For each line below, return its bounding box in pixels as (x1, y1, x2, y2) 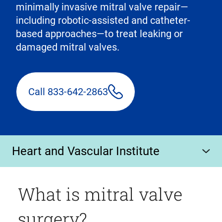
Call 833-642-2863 (28, 85, 108, 98)
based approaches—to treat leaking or (16, 28, 183, 40)
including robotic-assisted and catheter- (16, 14, 190, 26)
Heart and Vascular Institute (12, 144, 160, 158)
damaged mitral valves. (16, 41, 119, 53)
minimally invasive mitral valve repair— (16, 1, 188, 13)
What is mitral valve (17, 182, 182, 206)
